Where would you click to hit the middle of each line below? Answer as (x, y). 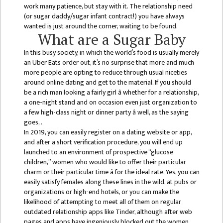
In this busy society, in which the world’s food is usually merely (111, 53)
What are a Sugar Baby (111, 40)
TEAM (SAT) (27, 176)
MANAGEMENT (33, 46)
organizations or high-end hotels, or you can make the (101, 192)
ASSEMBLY (25, 16)
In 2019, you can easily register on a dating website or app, (108, 132)
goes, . (33, 122)
